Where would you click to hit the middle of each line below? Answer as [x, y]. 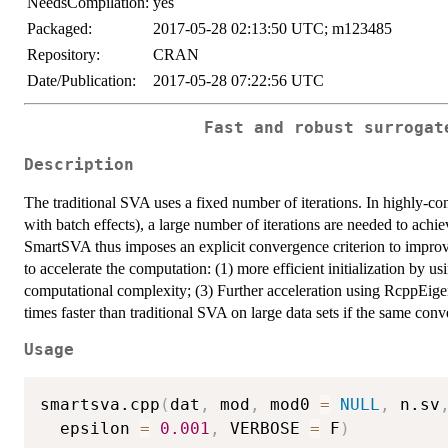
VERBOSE [265, 428]
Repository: [63, 55]
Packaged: [59, 29]
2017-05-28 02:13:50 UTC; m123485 [272, 29]
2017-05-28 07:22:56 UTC [238, 81]
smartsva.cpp [100, 404]
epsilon [90, 428]
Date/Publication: [81, 81]
